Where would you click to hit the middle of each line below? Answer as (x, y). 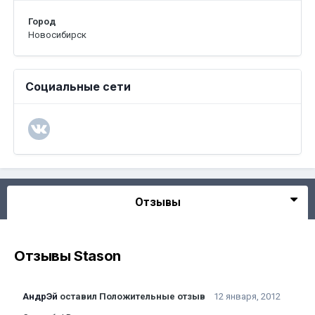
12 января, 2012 (247, 296)
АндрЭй (40, 296)
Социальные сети (78, 86)
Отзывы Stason (67, 256)
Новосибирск (57, 35)
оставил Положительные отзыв (133, 296)
